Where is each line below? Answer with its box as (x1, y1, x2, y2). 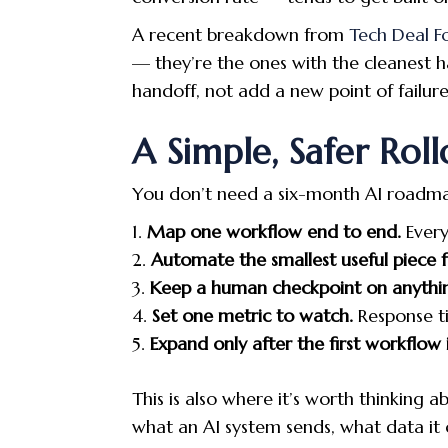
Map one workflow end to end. (147, 219, 401, 243)
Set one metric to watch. (152, 303, 353, 327)
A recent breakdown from (132, 22, 344, 46)
